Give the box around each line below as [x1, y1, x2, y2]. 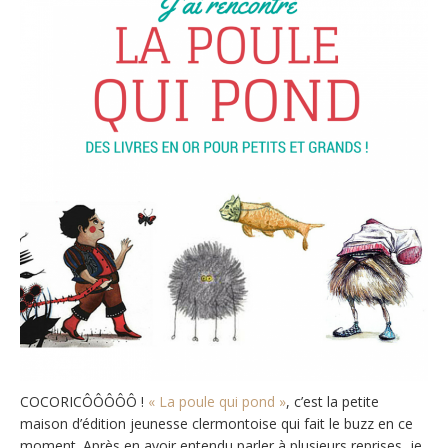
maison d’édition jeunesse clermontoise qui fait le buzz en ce [20, 414, 413, 433]
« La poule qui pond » [148, 392, 286, 411]
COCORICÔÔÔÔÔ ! [20, 392, 148, 411]
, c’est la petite [286, 392, 379, 411]
